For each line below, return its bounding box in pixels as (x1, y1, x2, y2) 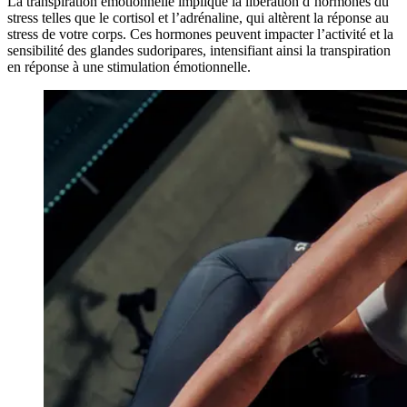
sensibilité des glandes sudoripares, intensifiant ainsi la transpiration (7, 42, 391, 58)
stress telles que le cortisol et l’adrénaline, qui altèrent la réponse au (7, 9, 389, 25)
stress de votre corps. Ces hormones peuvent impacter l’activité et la (7, 25, 393, 42)
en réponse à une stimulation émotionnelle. (7, 58, 251, 74)
